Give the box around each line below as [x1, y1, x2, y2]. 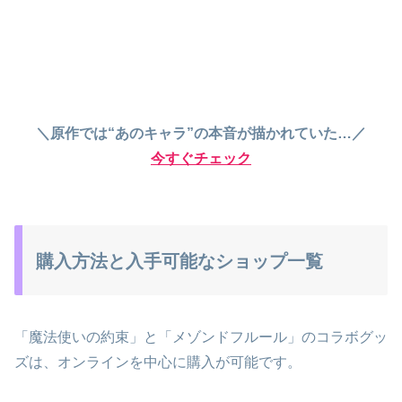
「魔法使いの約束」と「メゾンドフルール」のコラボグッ [14, 328, 388, 345]
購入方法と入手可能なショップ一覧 [36, 251, 323, 272]
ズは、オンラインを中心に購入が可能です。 [14, 354, 301, 370]
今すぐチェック [151, 151, 251, 167]
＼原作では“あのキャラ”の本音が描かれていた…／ [36, 126, 366, 142]
